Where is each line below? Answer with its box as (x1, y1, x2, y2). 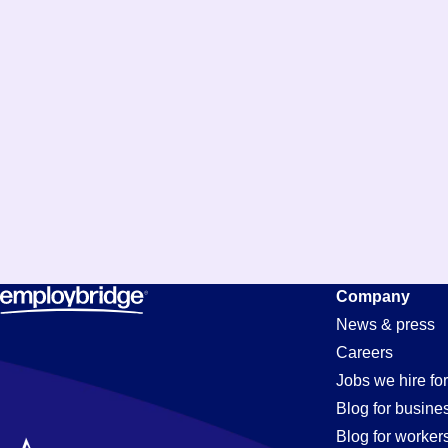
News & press (336, 316, 435, 333)
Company (336, 288, 410, 305)
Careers (336, 344, 393, 361)
